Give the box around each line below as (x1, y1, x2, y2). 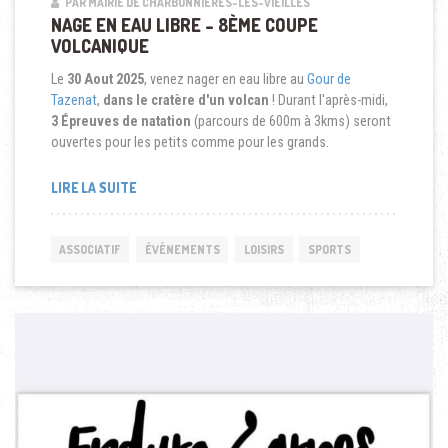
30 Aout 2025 (63, 70, 144, 87)
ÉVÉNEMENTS (144, 242, 220, 258)
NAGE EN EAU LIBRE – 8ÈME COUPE (50, 14, 318, 37)
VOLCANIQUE (50, 35, 149, 58)
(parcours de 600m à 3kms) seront (190, 112, 391, 129)
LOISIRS (243, 242, 284, 258)
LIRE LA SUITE (50, 179, 136, 197)
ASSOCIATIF (59, 242, 121, 258)
